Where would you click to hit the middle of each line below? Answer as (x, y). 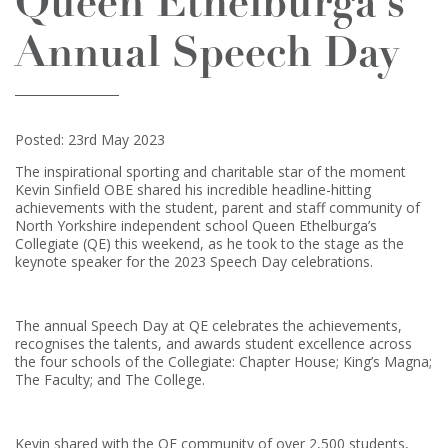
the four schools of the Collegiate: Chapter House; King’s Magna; (223, 361)
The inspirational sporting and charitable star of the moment (210, 171)
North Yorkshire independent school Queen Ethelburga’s (196, 225)
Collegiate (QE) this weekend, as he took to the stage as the (209, 243)
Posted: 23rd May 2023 (90, 139)
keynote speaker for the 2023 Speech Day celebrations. (194, 261)
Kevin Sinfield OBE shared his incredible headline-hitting (193, 189)
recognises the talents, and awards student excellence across (213, 343)
